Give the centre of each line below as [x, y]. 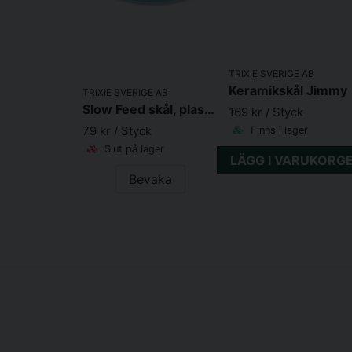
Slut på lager [133, 148]
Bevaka [151, 179]
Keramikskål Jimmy [288, 90]
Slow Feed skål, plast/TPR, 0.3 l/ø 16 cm [209, 109]
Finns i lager [277, 130]
